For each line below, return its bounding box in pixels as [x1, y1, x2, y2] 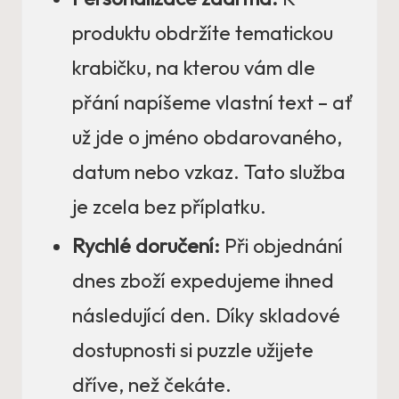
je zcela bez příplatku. [72, 194, 266, 220]
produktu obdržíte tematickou [72, 20, 333, 46]
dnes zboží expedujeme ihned [72, 268, 334, 294]
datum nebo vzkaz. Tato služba [72, 159, 346, 185]
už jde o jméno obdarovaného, [72, 125, 342, 151]
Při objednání [220, 233, 343, 259]
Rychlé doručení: [72, 233, 220, 259]
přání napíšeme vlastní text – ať [72, 90, 354, 116]
